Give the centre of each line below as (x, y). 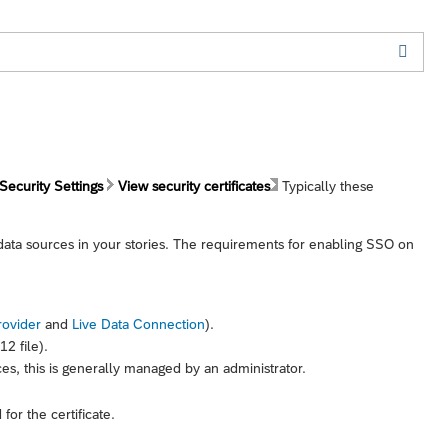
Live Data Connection (138, 323)
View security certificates (194, 185)
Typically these (326, 185)
